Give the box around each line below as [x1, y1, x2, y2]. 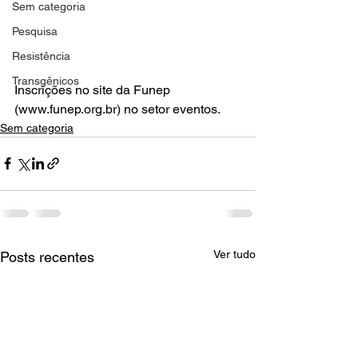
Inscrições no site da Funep [14, 82, 173, 97]
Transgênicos [12, 74, 79, 87]
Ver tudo [213, 247, 256, 261]
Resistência [12, 50, 70, 62]
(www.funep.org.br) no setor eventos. [14, 101, 221, 117]
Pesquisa [12, 25, 58, 38]
